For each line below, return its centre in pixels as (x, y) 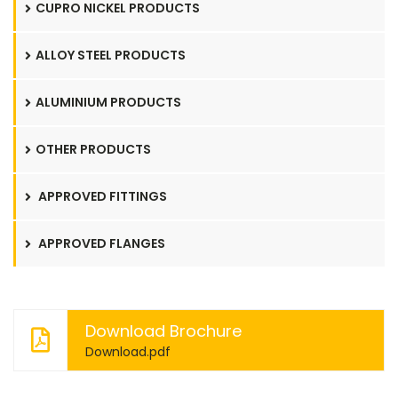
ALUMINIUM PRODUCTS (108, 102)
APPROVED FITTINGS (101, 196)
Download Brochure (163, 331)
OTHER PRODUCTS (93, 149)
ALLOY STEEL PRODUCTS (111, 55)
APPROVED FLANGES (100, 243)
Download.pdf (128, 352)
